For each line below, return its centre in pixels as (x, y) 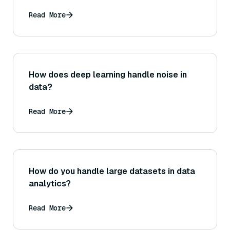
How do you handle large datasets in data (112, 171)
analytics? (50, 183)
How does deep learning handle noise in (108, 74)
